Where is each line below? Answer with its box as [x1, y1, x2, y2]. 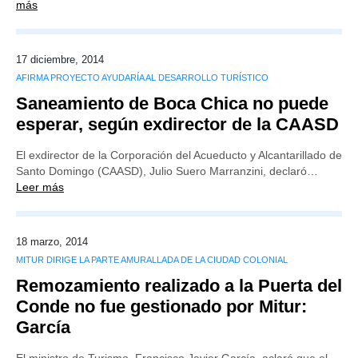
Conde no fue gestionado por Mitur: [16, 296, 307, 316]
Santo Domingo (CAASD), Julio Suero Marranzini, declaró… [16, 165, 318, 177]
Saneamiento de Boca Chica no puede [16, 93, 328, 113]
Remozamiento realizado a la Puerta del [16, 276, 342, 296]
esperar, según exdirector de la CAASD [16, 114, 339, 134]
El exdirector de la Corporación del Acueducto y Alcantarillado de [16, 149, 342, 161]
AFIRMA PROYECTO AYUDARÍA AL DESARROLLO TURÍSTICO [16, 73, 268, 82]
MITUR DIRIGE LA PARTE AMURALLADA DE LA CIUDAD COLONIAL [16, 255, 288, 265]
